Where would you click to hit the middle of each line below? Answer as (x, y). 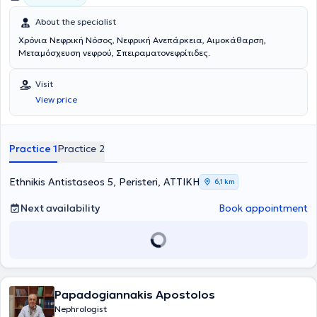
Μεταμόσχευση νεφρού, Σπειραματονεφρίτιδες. (114, 53)
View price (56, 99)
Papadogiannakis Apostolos (135, 294)
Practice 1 (33, 149)
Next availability (60, 208)
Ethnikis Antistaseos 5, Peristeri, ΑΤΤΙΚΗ (104, 182)
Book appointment (263, 208)
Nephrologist (81, 309)
